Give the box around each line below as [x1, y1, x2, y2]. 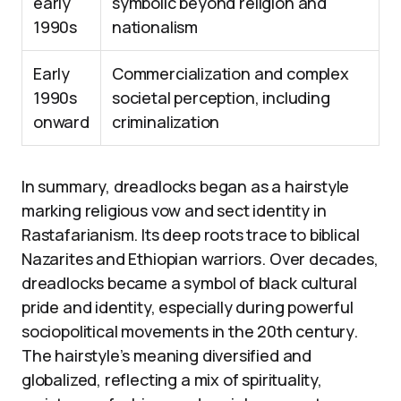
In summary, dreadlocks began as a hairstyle [21, 175, 350, 197]
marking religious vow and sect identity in [21, 199, 327, 221]
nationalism [112, 15, 199, 38]
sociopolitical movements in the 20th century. [21, 320, 358, 342]
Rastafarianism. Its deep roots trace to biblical [21, 223, 360, 245]
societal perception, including [112, 86, 330, 108]
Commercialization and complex [112, 62, 349, 84]
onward [33, 110, 90, 132]
